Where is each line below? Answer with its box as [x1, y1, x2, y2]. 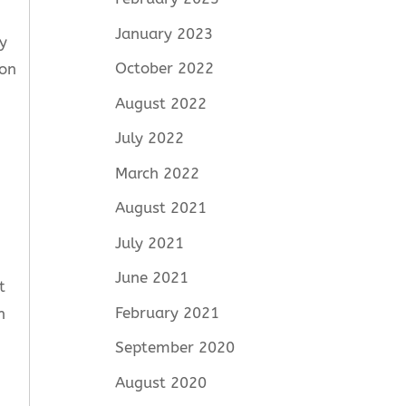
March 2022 [115, 163, 200, 182]
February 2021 [115, 303, 220, 322]
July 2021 [115, 233, 185, 252]
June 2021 [115, 268, 189, 287]
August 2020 [115, 372, 208, 391]
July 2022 [115, 129, 185, 148]
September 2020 [115, 338, 236, 357]
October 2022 [115, 59, 215, 78]
